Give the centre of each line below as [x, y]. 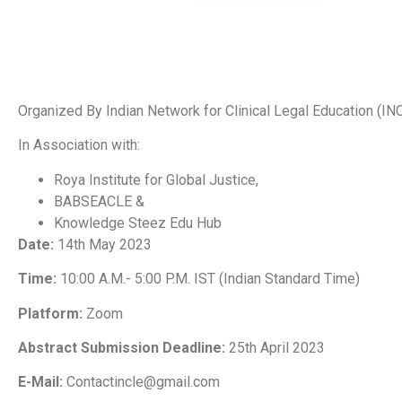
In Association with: [79, 145]
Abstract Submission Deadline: [122, 347]
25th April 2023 [275, 347]
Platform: [50, 313]
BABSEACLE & [99, 201]
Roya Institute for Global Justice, [156, 179]
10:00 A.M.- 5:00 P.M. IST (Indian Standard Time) [208, 279]
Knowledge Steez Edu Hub [138, 223]
